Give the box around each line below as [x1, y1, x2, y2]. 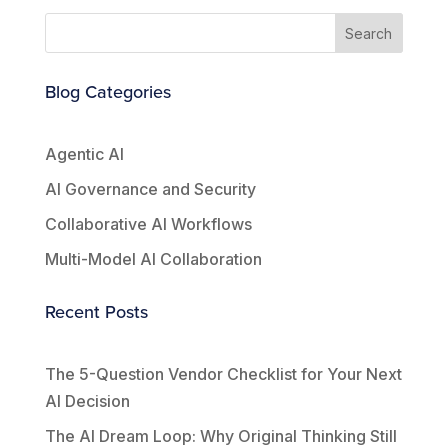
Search [345, 24, 393, 42]
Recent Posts [44, 299, 148, 325]
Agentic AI [44, 144, 124, 165]
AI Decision [44, 391, 130, 412]
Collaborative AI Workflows [44, 214, 252, 235]
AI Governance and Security [44, 179, 256, 200]
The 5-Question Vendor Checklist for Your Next [44, 364, 402, 385]
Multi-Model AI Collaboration [44, 249, 262, 270]
